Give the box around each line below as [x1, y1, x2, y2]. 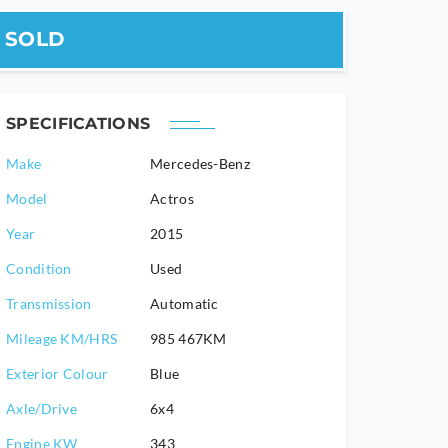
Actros [150, 190, 194, 207]
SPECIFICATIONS [6, 114, 151, 133]
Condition [6, 260, 72, 277]
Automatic [150, 295, 219, 312]
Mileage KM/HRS [6, 330, 118, 347]
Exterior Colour [6, 365, 109, 382]
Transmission [6, 295, 92, 312]
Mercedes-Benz [150, 155, 250, 172]
